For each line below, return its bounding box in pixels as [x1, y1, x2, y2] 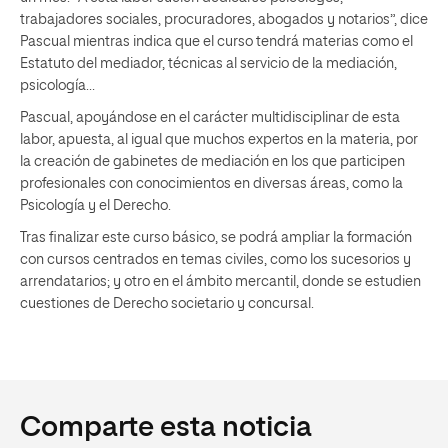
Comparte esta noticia [20, 413, 312, 442]
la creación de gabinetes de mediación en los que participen [20, 154, 405, 169]
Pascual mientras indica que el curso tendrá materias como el [20, 34, 413, 49]
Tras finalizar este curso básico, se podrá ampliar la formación [20, 230, 412, 245]
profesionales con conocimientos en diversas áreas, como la [20, 176, 403, 191]
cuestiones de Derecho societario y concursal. [20, 296, 314, 311]
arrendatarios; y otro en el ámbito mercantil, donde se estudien [20, 274, 421, 289]
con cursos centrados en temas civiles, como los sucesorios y [20, 252, 411, 267]
